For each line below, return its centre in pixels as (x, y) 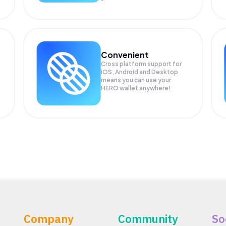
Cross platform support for (142, 64)
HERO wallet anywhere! (136, 88)
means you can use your (136, 80)
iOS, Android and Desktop (140, 72)
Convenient (125, 54)
